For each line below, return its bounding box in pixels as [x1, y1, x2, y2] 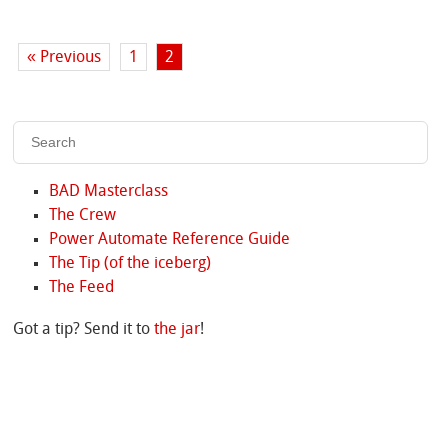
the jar [154, 321, 201, 338]
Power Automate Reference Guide [48, 231, 290, 248]
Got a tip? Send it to [13, 321, 155, 338]
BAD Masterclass [48, 183, 168, 200]
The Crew [48, 207, 116, 224]
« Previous [27, 49, 102, 66]
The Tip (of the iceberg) [48, 255, 211, 272]
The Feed [48, 279, 114, 296]
